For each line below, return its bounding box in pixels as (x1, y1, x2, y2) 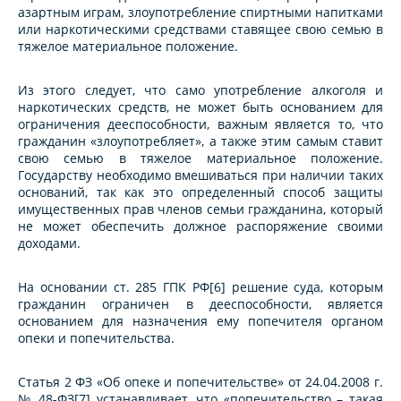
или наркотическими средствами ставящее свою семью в (18, 21, 383, 38)
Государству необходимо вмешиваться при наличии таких (18, 166, 383, 184)
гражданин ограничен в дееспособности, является (18, 295, 383, 313)
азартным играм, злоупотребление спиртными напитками (18, 4, 383, 21)
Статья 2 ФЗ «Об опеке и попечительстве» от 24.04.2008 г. (18, 373, 383, 391)
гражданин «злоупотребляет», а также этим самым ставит (18, 132, 383, 150)
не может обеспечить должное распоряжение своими (18, 218, 383, 235)
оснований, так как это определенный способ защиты (18, 183, 383, 201)
